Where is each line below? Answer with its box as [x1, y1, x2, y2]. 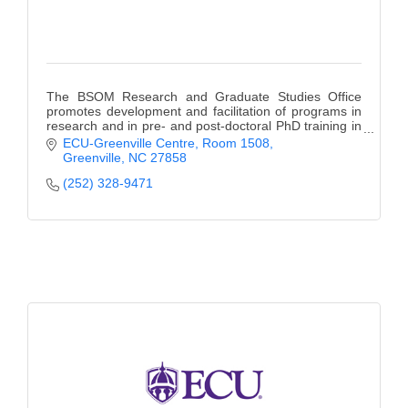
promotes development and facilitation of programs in [46, 104, 362, 119]
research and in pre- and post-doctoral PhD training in [46, 118, 362, 134]
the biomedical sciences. [46, 133, 188, 148]
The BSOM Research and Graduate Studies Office [46, 89, 362, 105]
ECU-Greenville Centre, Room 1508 [62, 135, 270, 150]
